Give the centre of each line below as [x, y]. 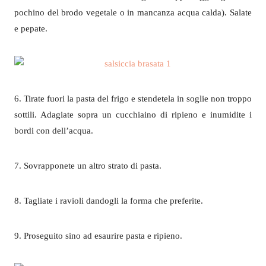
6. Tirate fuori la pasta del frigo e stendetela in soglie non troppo [133, 99]
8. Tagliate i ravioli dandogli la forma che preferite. [109, 201]
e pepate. [31, 28]
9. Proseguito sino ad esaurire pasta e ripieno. [98, 236]
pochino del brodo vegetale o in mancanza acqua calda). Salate [133, 12]
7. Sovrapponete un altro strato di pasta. [88, 166]
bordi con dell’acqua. [54, 131]
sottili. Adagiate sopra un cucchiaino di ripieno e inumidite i [133, 115]
